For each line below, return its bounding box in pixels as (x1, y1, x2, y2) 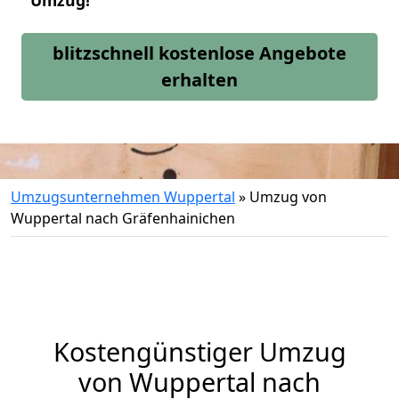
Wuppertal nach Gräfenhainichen (11, 208, 235, 228)
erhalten (161, 68, 238, 92)
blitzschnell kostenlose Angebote (53, 41, 346, 65)
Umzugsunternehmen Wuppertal (11, 187, 235, 207)
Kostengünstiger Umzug (53, 334, 346, 369)
